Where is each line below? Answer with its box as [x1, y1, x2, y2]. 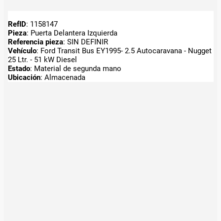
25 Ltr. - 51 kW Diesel [7, 55, 77, 64]
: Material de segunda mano [30, 64, 121, 73]
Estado [7, 64, 30, 73]
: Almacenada [40, 73, 85, 82]
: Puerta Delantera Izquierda [26, 28, 117, 37]
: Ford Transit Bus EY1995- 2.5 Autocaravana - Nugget [36, 46, 212, 55]
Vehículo [7, 46, 37, 55]
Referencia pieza [7, 37, 63, 46]
